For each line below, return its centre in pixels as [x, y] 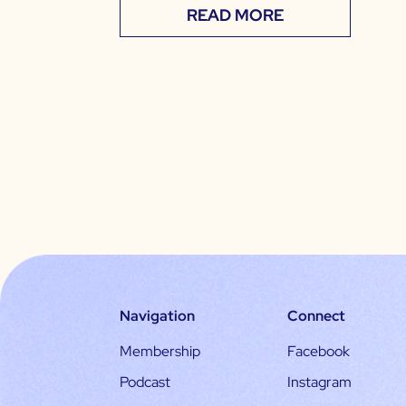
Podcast [145, 382]
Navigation [157, 316]
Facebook [319, 352]
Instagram [319, 382]
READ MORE [235, 15]
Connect [316, 316]
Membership [160, 352]
